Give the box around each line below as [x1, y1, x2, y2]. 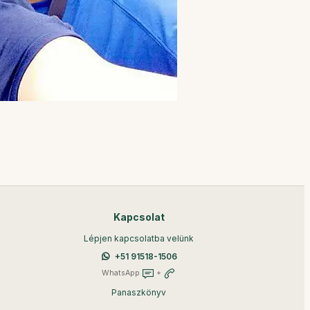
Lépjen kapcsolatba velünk [84, 233, 194, 244]
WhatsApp [102, 268, 143, 277]
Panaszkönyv [111, 287, 167, 298]
